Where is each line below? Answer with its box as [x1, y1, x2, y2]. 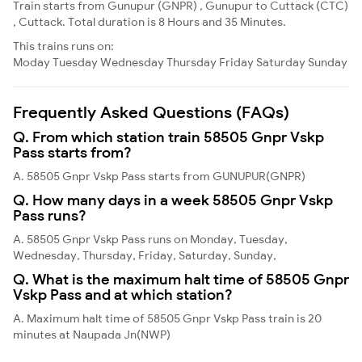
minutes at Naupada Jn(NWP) [13, 326, 170, 342]
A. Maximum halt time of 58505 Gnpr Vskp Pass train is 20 [13, 310, 322, 326]
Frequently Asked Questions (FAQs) [13, 101, 289, 122]
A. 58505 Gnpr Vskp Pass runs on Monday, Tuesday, [13, 231, 288, 246]
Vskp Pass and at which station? [13, 284, 233, 304]
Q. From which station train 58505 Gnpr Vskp [13, 127, 324, 146]
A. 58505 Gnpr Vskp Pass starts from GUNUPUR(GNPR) [13, 168, 305, 183]
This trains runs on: [13, 38, 114, 53]
